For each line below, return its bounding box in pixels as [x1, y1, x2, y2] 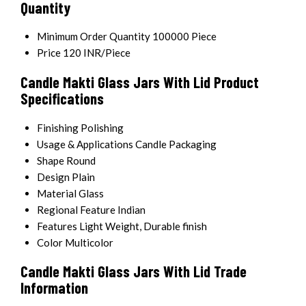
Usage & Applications [37, 137, 133, 150]
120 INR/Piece [63, 46, 130, 59]
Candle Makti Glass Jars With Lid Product [20, 72, 259, 92]
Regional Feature [37, 203, 115, 216]
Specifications [20, 89, 104, 109]
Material [37, 186, 76, 199]
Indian [117, 203, 145, 216]
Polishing [81, 121, 124, 134]
